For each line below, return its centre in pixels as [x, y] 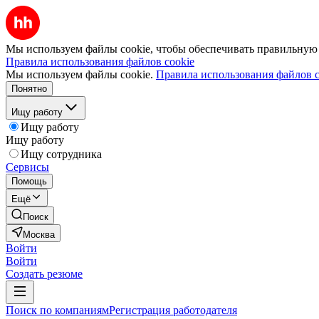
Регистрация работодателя [173, 310]
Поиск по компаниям [57, 310]
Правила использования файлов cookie [100, 62]
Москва [39, 235]
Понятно [29, 89]
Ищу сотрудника [61, 154]
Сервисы [27, 167]
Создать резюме [44, 274]
